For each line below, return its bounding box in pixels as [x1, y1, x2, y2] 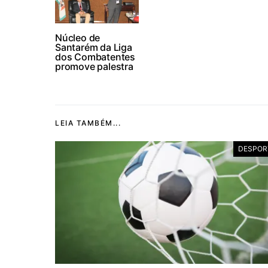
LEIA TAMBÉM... [55, 118, 121, 127]
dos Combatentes [55, 51, 136, 63]
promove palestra [55, 60, 133, 72]
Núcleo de [55, 32, 100, 44]
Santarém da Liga [55, 41, 132, 53]
